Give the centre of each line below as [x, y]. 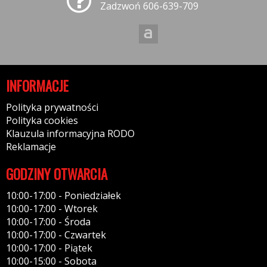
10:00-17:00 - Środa [48, 222]
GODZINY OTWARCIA [57, 174]
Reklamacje [31, 147]
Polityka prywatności [52, 107]
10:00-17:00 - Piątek [49, 248]
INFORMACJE [37, 86]
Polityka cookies [42, 120]
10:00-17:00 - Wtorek [52, 209]
